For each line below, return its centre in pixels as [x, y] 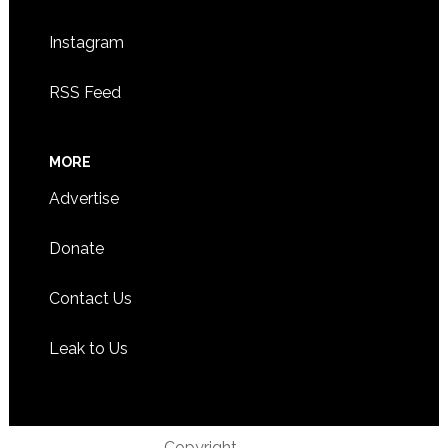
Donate [76, 248]
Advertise [83, 198]
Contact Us [90, 298]
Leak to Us [88, 348]
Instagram [86, 42]
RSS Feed [84, 92]
